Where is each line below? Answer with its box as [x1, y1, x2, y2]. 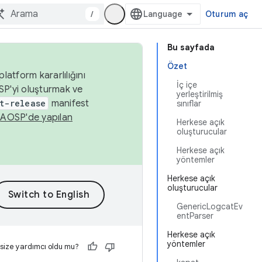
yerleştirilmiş [177, 89, 223, 99]
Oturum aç [205, 9, 248, 19]
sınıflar [177, 98, 201, 109]
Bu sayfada [167, 42, 215, 53]
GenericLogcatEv [177, 201, 243, 212]
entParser [177, 211, 213, 221]
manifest [49, 98, 89, 109]
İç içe [177, 80, 197, 90]
